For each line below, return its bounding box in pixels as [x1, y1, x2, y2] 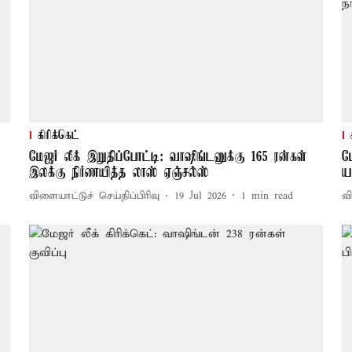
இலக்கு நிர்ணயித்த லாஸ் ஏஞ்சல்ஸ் [28, 164, 209, 181]
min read [251, 189, 293, 203]
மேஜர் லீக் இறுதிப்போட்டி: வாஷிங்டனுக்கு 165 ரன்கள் [28, 148, 307, 165]
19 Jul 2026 [174, 189, 226, 203]
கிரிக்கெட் [37, 128, 79, 143]
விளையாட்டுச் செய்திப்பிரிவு [28, 189, 159, 203]
